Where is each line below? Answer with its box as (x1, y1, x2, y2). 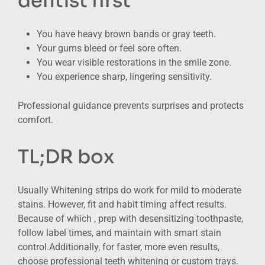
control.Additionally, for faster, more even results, (18, 241, 219, 253)
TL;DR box (18, 144, 114, 169)
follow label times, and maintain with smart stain (18, 227, 221, 238)
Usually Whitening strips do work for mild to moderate (18, 184, 241, 196)
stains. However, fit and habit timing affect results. (18, 198, 227, 210)
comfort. (18, 114, 53, 125)
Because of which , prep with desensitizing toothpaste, (18, 212, 243, 224)
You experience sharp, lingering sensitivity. (37, 70, 212, 82)
